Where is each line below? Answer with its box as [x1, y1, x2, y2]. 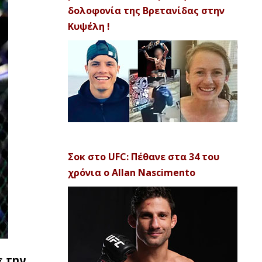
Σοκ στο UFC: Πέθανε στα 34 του [68, 150, 219, 163]
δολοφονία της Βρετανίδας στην [68, 4, 225, 17]
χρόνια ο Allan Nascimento [68, 166, 195, 179]
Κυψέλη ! [68, 20, 110, 33]
